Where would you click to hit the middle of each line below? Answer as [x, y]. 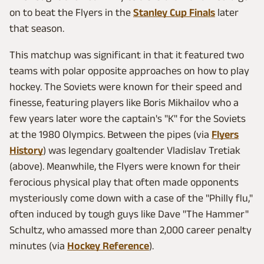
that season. [37, 28]
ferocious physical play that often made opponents [124, 182]
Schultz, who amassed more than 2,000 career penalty [131, 230]
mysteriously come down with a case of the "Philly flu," [131, 198]
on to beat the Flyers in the [71, 12]
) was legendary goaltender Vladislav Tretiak [142, 150]
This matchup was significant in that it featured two [127, 55]
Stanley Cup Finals [174, 12]
